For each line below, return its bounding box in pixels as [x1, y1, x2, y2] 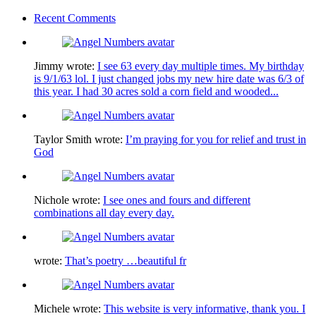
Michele [34, 302, 70, 315]
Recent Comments [34, 11, 116, 24]
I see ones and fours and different [103, 193, 250, 206]
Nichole [34, 193, 69, 206]
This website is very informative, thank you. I [104, 302, 305, 315]
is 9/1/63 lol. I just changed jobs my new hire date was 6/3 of [34, 72, 304, 85]
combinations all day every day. [34, 206, 174, 219]
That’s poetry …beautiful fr [65, 254, 186, 267]
